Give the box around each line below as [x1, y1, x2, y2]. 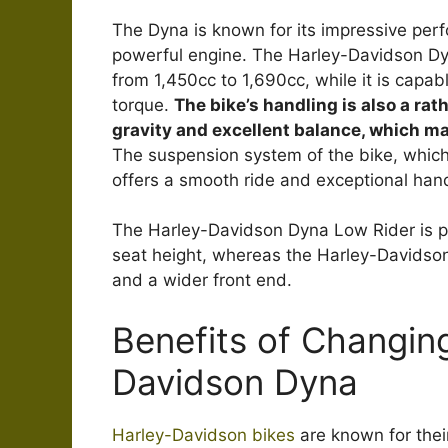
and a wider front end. [112, 270, 292, 291]
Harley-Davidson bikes [112, 424, 295, 445]
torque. [112, 94, 174, 115]
